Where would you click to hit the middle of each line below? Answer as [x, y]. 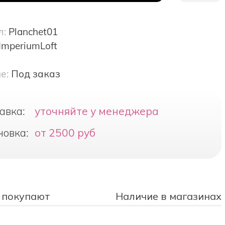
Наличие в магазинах [168, 196]
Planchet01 [33, 32]
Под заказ [35, 74]
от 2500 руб [65, 133]
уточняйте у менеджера [96, 111]
